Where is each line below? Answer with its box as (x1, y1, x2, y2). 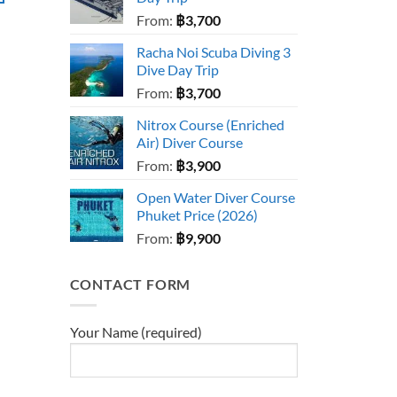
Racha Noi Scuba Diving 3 (136, 43, 291, 60)
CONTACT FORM (69, 275, 191, 292)
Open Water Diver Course (136, 188, 295, 206)
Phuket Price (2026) (136, 206, 258, 223)
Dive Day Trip (136, 60, 219, 78)
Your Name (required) (69, 323, 202, 341)
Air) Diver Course (136, 133, 243, 151)
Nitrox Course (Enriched (136, 115, 284, 133)
